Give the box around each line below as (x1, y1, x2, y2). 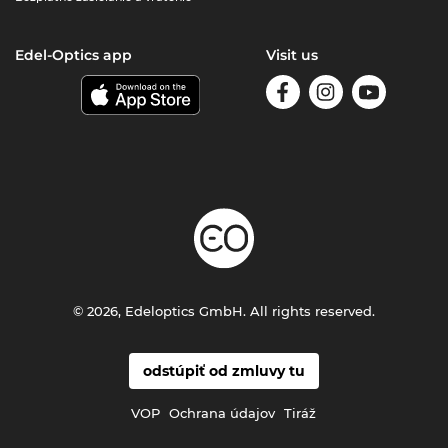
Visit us (265, 45, 318, 64)
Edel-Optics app (15, 45, 133, 64)
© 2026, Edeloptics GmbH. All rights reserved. (72, 302, 375, 319)
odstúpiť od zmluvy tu (142, 361, 305, 380)
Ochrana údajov (169, 404, 276, 421)
